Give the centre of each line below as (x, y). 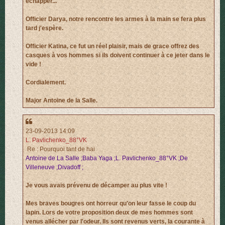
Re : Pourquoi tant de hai (60, 149)
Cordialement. (46, 83)
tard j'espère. (44, 28)
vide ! (33, 65)
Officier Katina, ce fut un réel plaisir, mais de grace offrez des (113, 46)
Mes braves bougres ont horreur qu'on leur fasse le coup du (111, 203)
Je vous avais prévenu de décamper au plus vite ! (96, 185)
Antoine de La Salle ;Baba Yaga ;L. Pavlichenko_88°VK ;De (107, 158)
